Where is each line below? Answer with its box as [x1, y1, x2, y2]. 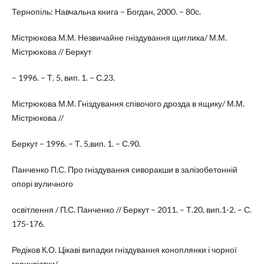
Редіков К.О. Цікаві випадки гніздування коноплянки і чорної [11, 244, 237, 255]
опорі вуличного [11, 178, 73, 189]
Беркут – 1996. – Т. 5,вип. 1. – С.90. [11, 138, 141, 148]
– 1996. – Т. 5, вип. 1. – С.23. [11, 72, 115, 82]
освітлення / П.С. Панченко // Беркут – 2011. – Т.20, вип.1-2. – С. [11, 204, 252, 214]
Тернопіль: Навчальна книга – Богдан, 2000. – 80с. [11, 6, 201, 16]
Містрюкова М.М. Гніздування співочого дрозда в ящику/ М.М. [11, 98, 245, 108]
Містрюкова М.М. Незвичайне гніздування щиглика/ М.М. [11, 32, 227, 42]
